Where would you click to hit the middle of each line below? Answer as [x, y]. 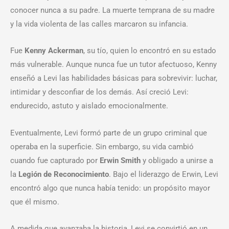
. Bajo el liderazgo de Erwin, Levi [164, 174]
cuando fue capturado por [55, 160]
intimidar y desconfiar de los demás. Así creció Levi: [99, 92]
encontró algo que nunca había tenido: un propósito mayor [110, 188]
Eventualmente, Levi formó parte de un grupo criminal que [109, 133]
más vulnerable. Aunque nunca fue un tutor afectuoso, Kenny [113, 65]
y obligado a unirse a [177, 160]
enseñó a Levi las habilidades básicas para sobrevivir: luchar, [114, 78]
